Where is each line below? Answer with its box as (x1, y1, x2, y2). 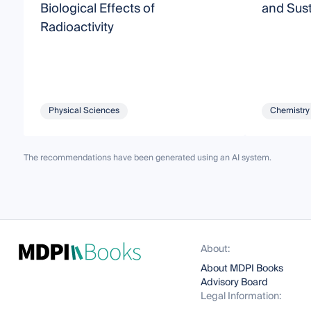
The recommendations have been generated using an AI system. (23, 150, 271, 165)
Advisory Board (201, 274, 269, 291)
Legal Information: (201, 288, 282, 305)
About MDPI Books (201, 260, 284, 277)
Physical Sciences (48, 103, 119, 118)
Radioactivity (40, 16, 114, 38)
